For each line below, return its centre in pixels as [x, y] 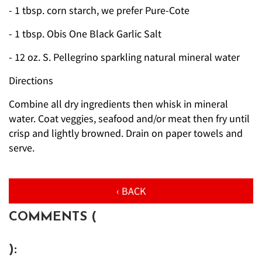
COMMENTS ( [53, 218]
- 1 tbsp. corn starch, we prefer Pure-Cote [99, 11]
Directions [31, 81]
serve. [22, 148]
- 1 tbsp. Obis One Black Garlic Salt [85, 34]
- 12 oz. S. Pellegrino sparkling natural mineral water [124, 57]
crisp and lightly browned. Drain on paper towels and [126, 133]
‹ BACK [131, 191]
